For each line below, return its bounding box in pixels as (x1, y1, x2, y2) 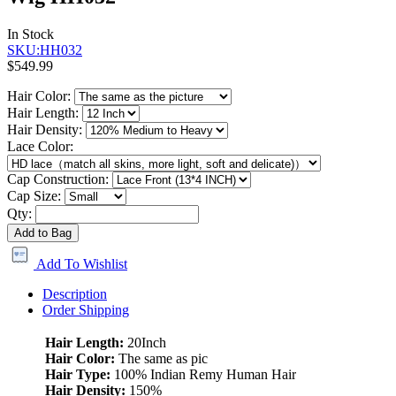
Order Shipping (42, 301, 129, 317)
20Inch (127, 334, 166, 350)
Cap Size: (7, 187, 61, 203)
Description (42, 286, 107, 301)
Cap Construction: (7, 171, 109, 187)
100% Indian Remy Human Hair (110, 366, 296, 382)
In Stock (7, 26, 54, 42)
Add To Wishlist (34, 255, 127, 271)
